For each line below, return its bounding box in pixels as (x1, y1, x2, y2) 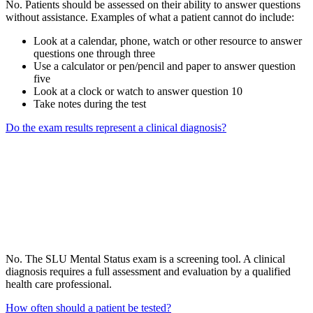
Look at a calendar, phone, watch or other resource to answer (34, 35, 302, 48)
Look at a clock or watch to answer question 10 (34, 85, 242, 98)
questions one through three (34, 48, 155, 60)
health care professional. (6, 278, 115, 291)
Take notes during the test (34, 98, 146, 110)
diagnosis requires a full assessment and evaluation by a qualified (6, 265, 291, 278)
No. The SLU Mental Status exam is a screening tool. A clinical (6, 253, 285, 265)
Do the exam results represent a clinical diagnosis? (6, 122, 226, 134)
